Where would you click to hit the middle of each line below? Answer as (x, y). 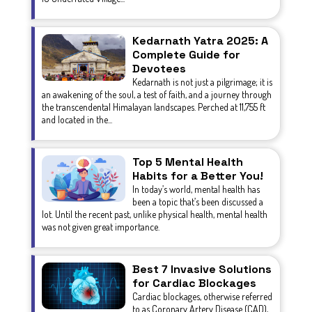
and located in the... (77, 119)
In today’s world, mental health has (196, 189)
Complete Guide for (186, 54)
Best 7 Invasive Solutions (202, 269)
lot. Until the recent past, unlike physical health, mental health (155, 214)
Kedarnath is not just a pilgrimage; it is (202, 81)
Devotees (159, 68)
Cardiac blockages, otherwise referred (202, 296)
